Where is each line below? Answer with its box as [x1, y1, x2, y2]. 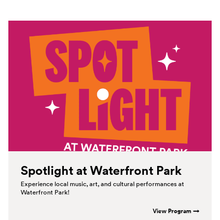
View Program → [153, 207, 200, 215]
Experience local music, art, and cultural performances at [20, 180, 184, 188]
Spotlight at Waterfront [20, 163, 153, 178]
